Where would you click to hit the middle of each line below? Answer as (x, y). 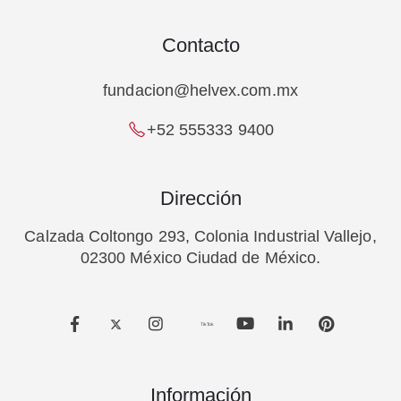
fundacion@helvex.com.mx (200, 91)
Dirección (200, 198)
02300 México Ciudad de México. (200, 257)
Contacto (200, 46)
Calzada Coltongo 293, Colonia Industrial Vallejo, (200, 236)
